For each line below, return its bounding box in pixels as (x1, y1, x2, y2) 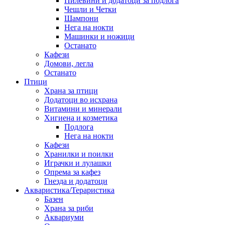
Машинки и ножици (64, 32, 135, 41)
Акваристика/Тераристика (24, 186, 115, 195)
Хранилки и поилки (44, 150, 114, 159)
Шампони (64, 14, 98, 23)
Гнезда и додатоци (44, 177, 107, 186)
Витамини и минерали (44, 104, 122, 114)
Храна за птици (44, 86, 98, 95)
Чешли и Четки (64, 5, 117, 14)
